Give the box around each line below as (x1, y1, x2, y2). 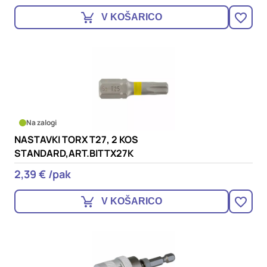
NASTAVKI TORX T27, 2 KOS (14, 133, 138, 146)
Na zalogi (26, 117, 57, 128)
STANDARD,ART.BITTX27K (14, 147, 133, 160)
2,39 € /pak (14, 167, 71, 181)
